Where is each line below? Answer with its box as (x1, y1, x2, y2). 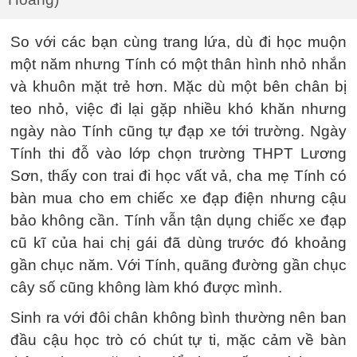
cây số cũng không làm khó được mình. (10, 278, 282, 296)
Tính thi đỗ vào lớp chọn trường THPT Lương (10, 144, 347, 162)
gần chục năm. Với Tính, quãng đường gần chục (10, 256, 347, 273)
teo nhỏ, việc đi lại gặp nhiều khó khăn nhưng (10, 100, 347, 117)
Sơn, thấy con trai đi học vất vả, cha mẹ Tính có (10, 167, 347, 184)
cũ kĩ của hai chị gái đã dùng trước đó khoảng (10, 233, 347, 251)
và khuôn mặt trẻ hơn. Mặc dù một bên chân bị (10, 77, 347, 95)
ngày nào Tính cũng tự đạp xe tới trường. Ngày (10, 122, 347, 139)
